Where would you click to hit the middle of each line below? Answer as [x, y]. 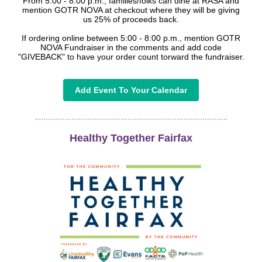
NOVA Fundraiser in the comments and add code [131, 47]
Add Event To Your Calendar [131, 90]
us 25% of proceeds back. [131, 19]
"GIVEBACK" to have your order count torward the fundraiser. [131, 57]
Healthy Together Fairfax [131, 138]
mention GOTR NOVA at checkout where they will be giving [131, 10]
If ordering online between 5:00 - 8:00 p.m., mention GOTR [131, 38]
